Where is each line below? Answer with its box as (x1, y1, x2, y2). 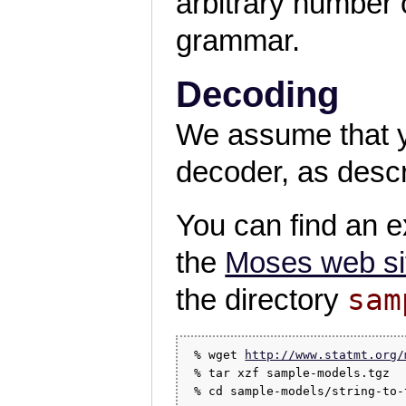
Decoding (176, 73, 340, 114)
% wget (187, 347, 246, 362)
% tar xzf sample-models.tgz (187, 365, 391, 380)
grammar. (176, 24, 301, 57)
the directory (176, 284, 348, 317)
